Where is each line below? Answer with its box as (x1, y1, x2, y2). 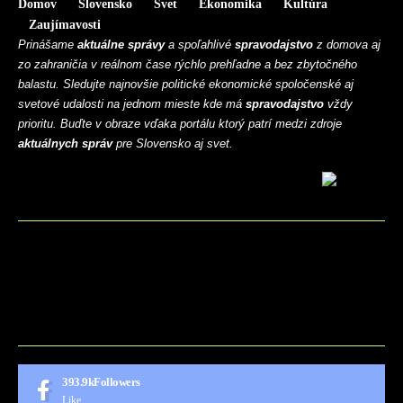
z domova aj (313, 38, 381, 52)
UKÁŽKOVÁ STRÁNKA (31, 318, 157, 333)
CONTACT (31, 263, 88, 277)
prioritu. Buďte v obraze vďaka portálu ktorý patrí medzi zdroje (18, 117, 342, 131)
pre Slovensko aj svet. (112, 137, 233, 151)
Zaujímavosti (29, 18, 101, 32)
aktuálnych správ (18, 137, 112, 151)
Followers (94, 375, 140, 390)
